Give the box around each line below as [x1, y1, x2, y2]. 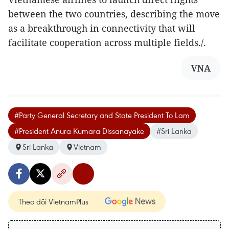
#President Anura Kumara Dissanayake [14, 126, 144, 136]
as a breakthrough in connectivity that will [8, 22, 195, 35]
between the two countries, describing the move [8, 8, 220, 20]
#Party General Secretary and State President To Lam [14, 110, 190, 121]
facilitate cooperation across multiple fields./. [8, 36, 206, 49]
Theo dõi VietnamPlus [18, 196, 88, 207]
